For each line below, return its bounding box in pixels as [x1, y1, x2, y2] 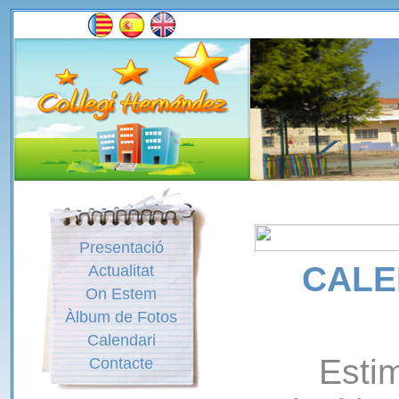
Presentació [78, 239, 164, 256]
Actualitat [88, 262, 154, 280]
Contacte [89, 354, 153, 372]
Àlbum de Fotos [65, 308, 177, 326]
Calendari [86, 331, 156, 349]
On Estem [85, 285, 157, 303]
